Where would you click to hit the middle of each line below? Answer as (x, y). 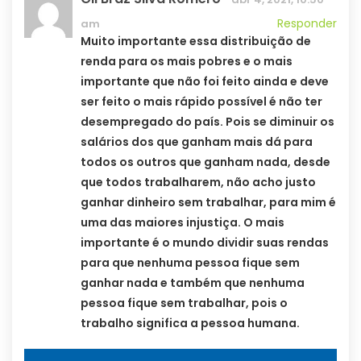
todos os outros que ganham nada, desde (205, 162)
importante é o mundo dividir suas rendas (205, 242)
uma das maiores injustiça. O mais (183, 222)
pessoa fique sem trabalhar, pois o (184, 303)
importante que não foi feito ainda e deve (205, 81)
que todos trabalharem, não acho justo (198, 182)
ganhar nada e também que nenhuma (193, 282)
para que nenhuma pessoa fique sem (190, 262)
